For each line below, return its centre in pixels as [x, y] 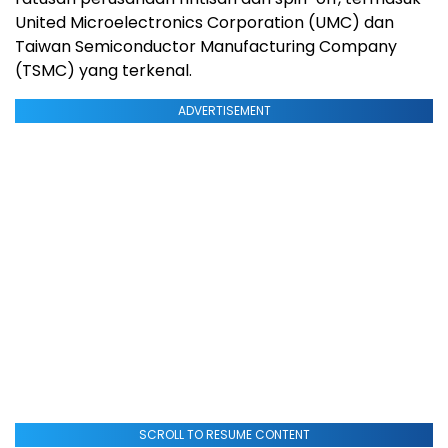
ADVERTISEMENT [224, 111]
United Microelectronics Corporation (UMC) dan [204, 23]
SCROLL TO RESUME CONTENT [224, 435]
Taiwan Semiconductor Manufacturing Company [206, 47]
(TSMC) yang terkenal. [103, 71]
